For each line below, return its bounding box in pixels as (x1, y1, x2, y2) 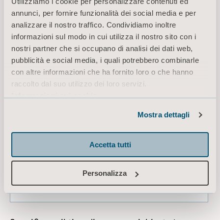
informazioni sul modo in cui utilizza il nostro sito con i (11, 32, 196, 41)
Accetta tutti (89, 140, 131, 149)
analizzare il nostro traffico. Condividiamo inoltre (11, 21, 176, 29)
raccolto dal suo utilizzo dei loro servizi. (11, 80, 147, 88)
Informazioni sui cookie (11, 91, 97, 100)
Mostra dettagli (137, 110, 190, 119)
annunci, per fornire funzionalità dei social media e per (11, 9, 196, 17)
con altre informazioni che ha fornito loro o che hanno (11, 68, 193, 76)
